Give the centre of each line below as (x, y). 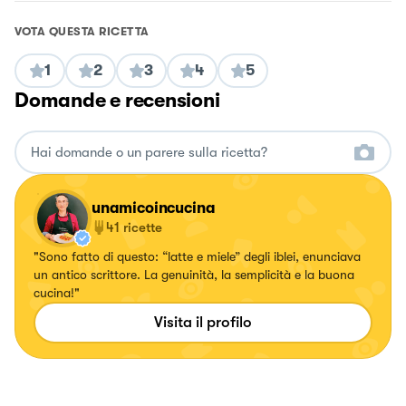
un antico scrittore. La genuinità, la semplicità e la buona (194, 275)
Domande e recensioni (117, 101)
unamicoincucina (154, 208)
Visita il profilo (203, 323)
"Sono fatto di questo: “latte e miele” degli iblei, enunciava (197, 257)
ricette (143, 228)
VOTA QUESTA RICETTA (82, 32)
